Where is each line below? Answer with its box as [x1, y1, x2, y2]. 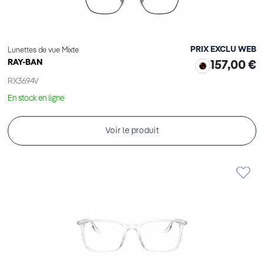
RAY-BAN [8, 58, 42, 67]
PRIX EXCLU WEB [190, 45, 256, 54]
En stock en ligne [8, 94, 64, 103]
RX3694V [8, 77, 39, 86]
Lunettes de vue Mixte [8, 47, 79, 55]
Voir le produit [105, 127, 159, 136]
